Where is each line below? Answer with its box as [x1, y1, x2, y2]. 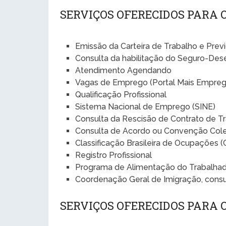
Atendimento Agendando [75, 65, 172, 75]
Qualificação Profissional [75, 89, 167, 99]
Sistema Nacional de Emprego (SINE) [75, 101, 216, 111]
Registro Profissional [75, 150, 152, 160]
